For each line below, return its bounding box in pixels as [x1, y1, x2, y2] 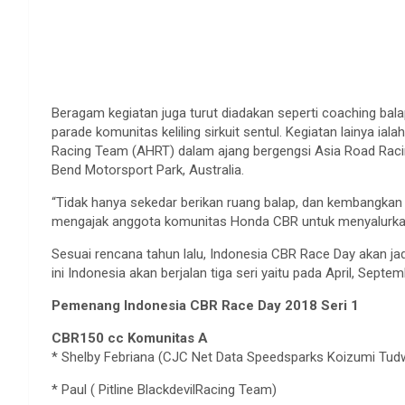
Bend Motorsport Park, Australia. [52, 161, 244, 178]
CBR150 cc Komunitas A [52, 329, 208, 346]
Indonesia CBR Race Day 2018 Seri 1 [120, 297, 359, 314]
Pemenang [52, 297, 120, 314]
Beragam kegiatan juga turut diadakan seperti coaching [52, 104, 376, 121]
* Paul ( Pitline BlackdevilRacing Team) [52, 381, 277, 398]
